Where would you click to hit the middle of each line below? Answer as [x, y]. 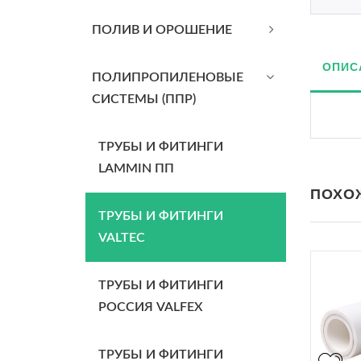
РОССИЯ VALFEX [151, 307]
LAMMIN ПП [136, 168]
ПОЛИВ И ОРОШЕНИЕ [162, 30]
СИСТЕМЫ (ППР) [144, 99]
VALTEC [122, 238]
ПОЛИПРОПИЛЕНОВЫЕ [168, 77]
